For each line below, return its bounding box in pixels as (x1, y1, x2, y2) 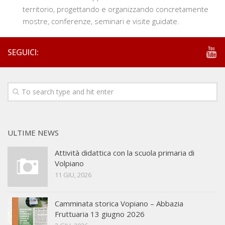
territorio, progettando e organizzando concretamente (23, 4, 208, 14)
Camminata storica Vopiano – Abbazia (55, 198, 183, 208)
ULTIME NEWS (8, 128, 59, 138)
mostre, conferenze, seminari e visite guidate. (23, 16, 179, 26)
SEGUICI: (8, 47, 39, 58)
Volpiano (55, 158, 84, 168)
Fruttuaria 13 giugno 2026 (55, 209, 145, 219)
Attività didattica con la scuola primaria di (55, 148, 194, 158)
